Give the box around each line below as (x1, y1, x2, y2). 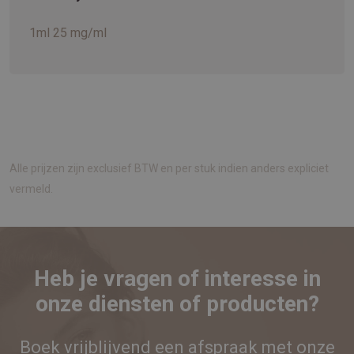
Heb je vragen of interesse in (33, 265, 321, 292)
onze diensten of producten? (35, 291, 319, 318)
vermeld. (9, 183, 53, 196)
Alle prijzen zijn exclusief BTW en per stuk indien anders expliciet (9, 162, 329, 175)
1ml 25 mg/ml (29, 25, 107, 41)
